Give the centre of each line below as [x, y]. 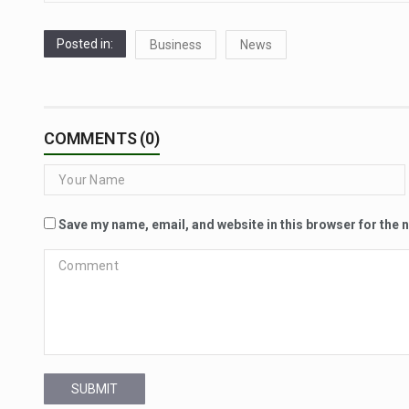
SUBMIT [94, 389]
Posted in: [85, 44]
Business [176, 45]
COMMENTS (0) [102, 139]
